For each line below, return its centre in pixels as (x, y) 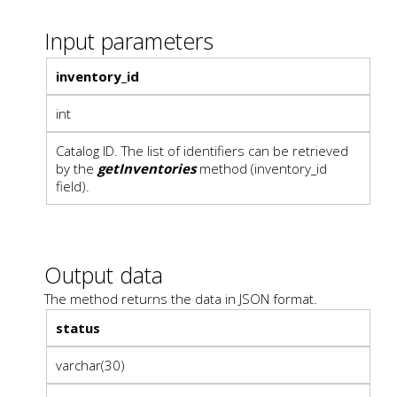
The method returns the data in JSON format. (181, 298)
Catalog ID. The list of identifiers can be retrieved (202, 150)
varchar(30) (90, 365)
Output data (104, 274)
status (78, 327)
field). (73, 186)
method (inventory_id (261, 168)
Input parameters (129, 40)
